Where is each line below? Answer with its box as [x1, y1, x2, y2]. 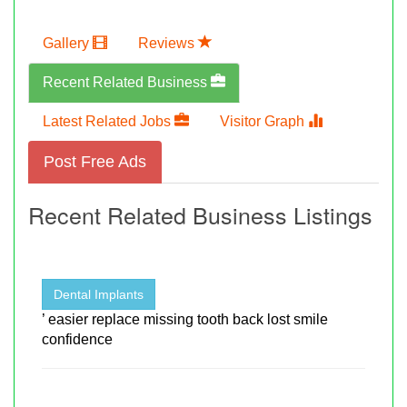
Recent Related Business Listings [28, 197, 372, 231]
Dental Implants [54, 286, 144, 302]
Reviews [138, 35, 198, 51]
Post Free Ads [44, 152, 146, 171]
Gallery [43, 35, 93, 51]
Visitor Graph [220, 113, 308, 129]
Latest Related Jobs [43, 113, 174, 129]
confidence [42, 331, 113, 347]
